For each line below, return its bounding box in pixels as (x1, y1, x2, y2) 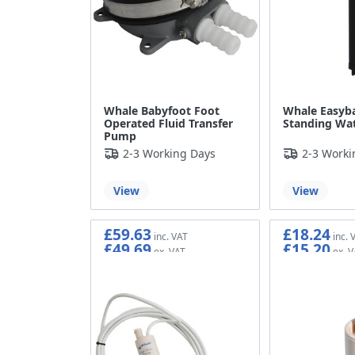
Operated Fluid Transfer (104, 116, 233, 132)
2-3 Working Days (123, 146, 216, 162)
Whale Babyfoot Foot (104, 103, 219, 119)
